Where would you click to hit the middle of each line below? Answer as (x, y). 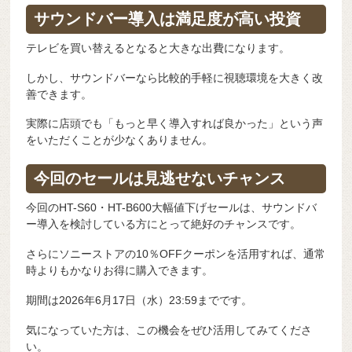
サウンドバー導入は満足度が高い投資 (168, 19)
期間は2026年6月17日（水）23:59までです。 (139, 300)
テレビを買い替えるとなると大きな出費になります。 (158, 48)
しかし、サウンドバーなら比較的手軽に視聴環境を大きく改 (175, 77)
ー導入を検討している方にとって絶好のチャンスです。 (164, 224)
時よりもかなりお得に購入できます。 (120, 271)
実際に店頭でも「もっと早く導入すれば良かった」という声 (175, 124)
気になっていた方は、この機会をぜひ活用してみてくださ (169, 330)
